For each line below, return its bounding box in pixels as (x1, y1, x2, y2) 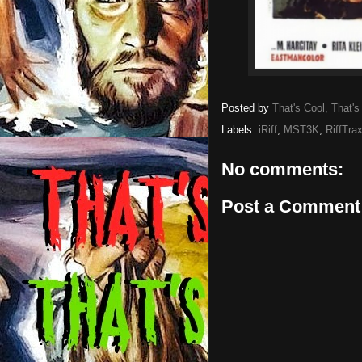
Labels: (221, 124, 259, 136)
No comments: (221, 159, 343, 179)
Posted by (221, 102, 272, 115)
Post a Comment (221, 196, 360, 217)
